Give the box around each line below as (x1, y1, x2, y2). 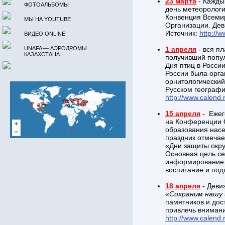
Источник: (165, 29, 199, 37)
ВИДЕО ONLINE (24, 31, 65, 37)
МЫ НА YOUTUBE (24, 16, 71, 22)
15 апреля (165, 109, 200, 118)
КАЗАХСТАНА (24, 51, 60, 57)
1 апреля (165, 45, 196, 53)
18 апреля (165, 182, 200, 190)
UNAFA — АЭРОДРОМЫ (24, 45, 87, 51)
